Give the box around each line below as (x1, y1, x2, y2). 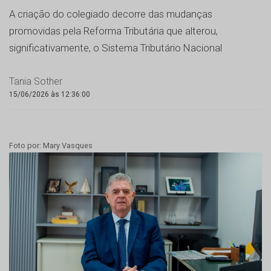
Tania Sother (9, 76, 62, 88)
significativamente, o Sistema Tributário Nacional (9, 42, 222, 54)
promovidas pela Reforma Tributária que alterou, (9, 25, 218, 38)
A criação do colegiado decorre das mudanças (9, 8, 212, 21)
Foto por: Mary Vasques (9, 141, 93, 151)
